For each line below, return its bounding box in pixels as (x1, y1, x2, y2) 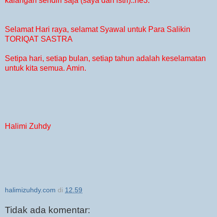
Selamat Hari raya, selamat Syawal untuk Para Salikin (5, 25, 190, 34)
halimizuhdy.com (5, 186, 56, 194)
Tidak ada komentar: (5, 205, 90, 216)
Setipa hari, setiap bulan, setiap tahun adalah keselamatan (5, 54, 206, 63)
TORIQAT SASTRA (5, 35, 73, 44)
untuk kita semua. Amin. (5, 64, 86, 73)
